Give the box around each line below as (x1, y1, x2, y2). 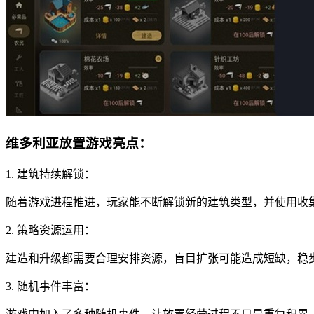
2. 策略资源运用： (6, 224, 95, 236)
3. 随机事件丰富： (6, 280, 95, 292)
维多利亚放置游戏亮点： (6, 136, 152, 151)
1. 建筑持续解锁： (6, 168, 95, 180)
